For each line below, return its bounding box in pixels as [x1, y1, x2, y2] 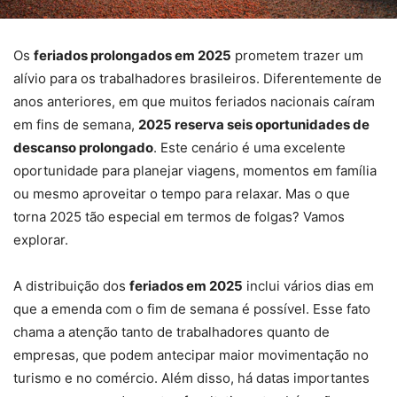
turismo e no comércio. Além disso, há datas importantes [13, 369, 370, 386]
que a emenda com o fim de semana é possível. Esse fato [13, 300, 370, 317]
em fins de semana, [13, 115, 138, 133]
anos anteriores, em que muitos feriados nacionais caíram [13, 92, 375, 110]
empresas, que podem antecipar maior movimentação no [13, 346, 369, 363]
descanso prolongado [13, 138, 153, 156]
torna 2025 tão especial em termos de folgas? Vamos [13, 207, 345, 225]
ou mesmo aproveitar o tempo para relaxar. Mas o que [13, 184, 350, 202]
